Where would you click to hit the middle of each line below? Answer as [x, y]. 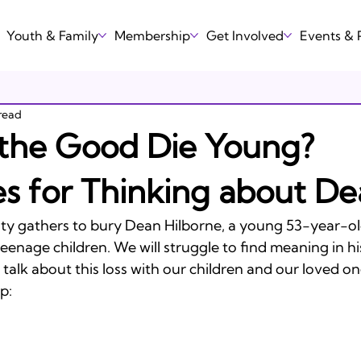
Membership [152, 35]
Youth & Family [52, 35]
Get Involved [245, 35]
